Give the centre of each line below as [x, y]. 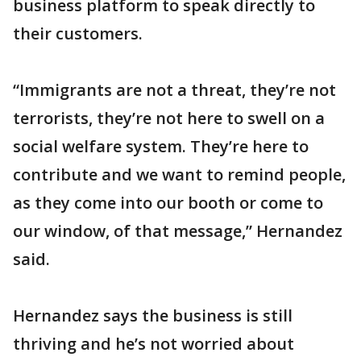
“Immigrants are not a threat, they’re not [174, 90]
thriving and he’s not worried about [154, 344]
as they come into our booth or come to [168, 203]
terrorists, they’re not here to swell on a [169, 118]
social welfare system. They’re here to [161, 146]
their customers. [78, 33]
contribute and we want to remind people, [179, 174]
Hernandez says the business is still [153, 315]
